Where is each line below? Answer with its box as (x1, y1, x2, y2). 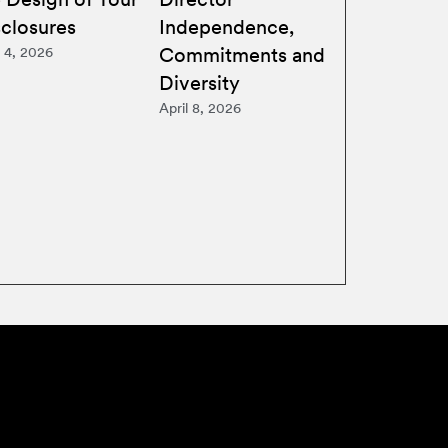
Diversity (158, 70, 240, 95)
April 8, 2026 (158, 99, 241, 116)
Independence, (158, 14, 294, 39)
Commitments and (158, 42, 325, 67)
